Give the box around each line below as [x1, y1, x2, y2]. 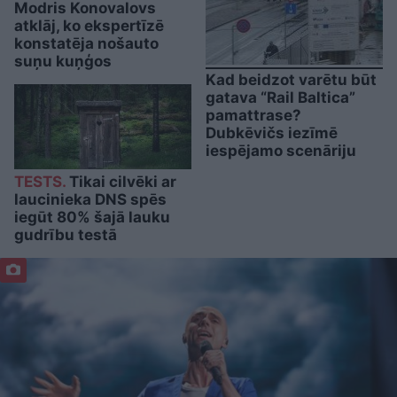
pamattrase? [206, 105, 301, 124]
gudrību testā [14, 225, 117, 244]
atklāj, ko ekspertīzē [14, 16, 164, 35]
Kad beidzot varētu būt [206, 70, 377, 89]
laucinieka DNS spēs [14, 190, 167, 208]
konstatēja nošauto [14, 34, 159, 52]
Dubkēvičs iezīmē [206, 123, 338, 142]
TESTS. [14, 172, 66, 191]
